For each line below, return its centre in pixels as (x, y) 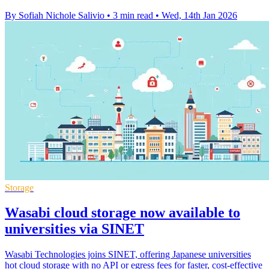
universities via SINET (74, 229)
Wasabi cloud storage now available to (122, 213)
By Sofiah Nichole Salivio (55, 15)
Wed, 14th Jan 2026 (199, 15)
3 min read (133, 15)
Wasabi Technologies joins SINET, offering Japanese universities (128, 255)
